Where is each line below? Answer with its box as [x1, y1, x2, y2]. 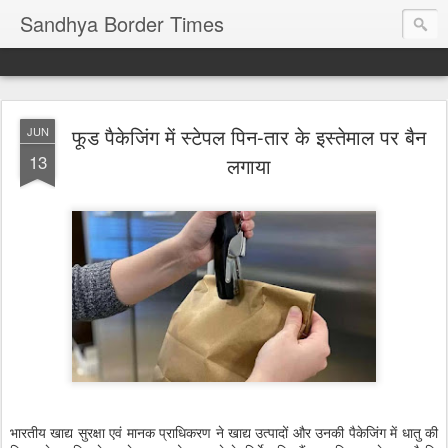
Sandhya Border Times [20, 9, 224, 38]
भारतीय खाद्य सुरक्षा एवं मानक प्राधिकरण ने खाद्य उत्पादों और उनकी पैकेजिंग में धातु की [10, 422, 438, 442]
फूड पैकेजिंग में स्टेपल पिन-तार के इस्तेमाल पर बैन [72, 122, 426, 151]
